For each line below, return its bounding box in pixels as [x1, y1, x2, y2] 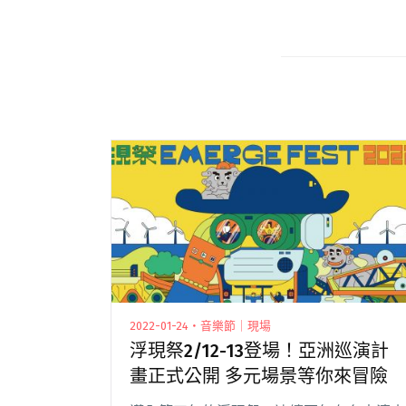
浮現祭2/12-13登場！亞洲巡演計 [130, 339, 389, 362]
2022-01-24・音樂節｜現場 [130, 318, 271, 333]
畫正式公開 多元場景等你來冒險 [130, 364, 388, 387]
